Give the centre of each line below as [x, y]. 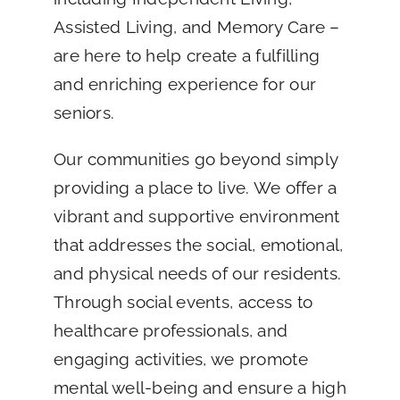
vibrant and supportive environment [196, 216]
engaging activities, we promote [180, 358]
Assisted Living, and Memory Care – [196, 26]
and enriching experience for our [185, 83]
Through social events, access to [183, 301]
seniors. [84, 112]
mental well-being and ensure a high [200, 387]
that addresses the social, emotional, [198, 244]
